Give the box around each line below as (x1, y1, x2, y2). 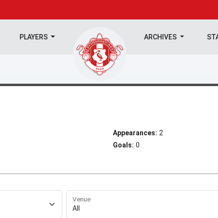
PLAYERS (19, 33, 49, 41)
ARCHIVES (144, 33, 179, 41)
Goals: (113, 141, 134, 149)
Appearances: (113, 129, 157, 137)
